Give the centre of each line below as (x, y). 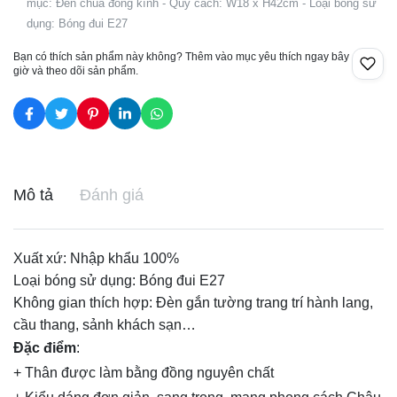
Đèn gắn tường (204, 303)
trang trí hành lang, (313, 303)
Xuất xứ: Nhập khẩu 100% (96, 258)
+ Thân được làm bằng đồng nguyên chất (144, 373)
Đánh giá (112, 195)
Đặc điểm (45, 348)
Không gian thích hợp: (85, 303)
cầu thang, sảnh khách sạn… (105, 325)
